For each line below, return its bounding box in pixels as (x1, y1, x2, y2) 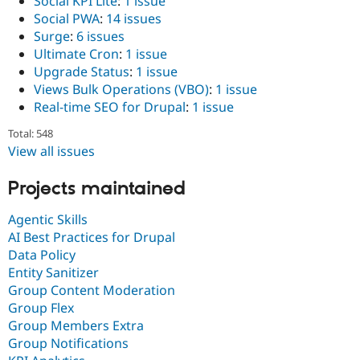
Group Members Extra (8, 317, 144, 335)
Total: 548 (8, 125, 53, 141)
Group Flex (8, 299, 74, 317)
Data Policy (8, 246, 76, 264)
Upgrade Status (34, 62, 129, 80)
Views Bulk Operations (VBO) (34, 80, 209, 98)
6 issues (76, 27, 125, 45)
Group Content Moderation (8, 281, 175, 300)
